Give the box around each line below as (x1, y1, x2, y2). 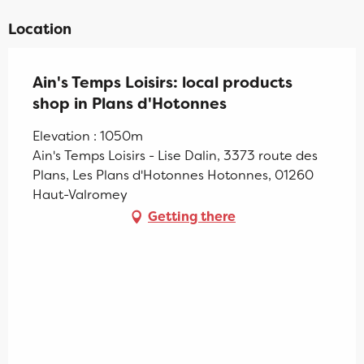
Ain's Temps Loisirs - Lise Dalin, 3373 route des (32, 146, 318, 164)
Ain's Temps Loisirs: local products (32, 71, 292, 93)
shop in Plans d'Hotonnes (32, 93, 227, 114)
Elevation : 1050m (32, 127, 143, 145)
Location (8, 19, 71, 39)
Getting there (148, 207, 236, 225)
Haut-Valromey (32, 185, 128, 203)
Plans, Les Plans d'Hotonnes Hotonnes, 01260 (32, 166, 314, 184)
